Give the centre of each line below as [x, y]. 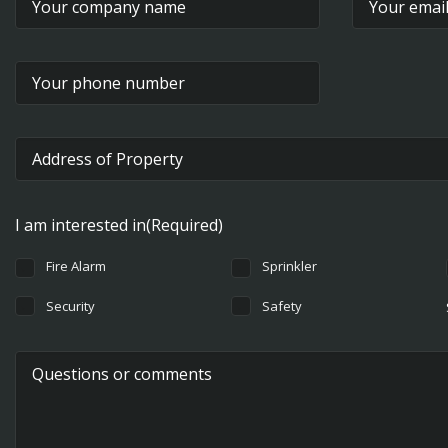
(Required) [184, 225]
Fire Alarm [76, 266]
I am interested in [80, 225]
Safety [281, 305]
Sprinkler [289, 266]
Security [70, 305]
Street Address [62, 193]
